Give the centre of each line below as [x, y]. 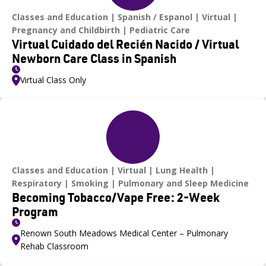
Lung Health [182, 170]
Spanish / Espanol [155, 17]
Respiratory [37, 183]
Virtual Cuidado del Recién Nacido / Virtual [125, 44]
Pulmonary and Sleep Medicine [183, 183]
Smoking [90, 183]
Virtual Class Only [53, 80]
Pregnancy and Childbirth [66, 30]
